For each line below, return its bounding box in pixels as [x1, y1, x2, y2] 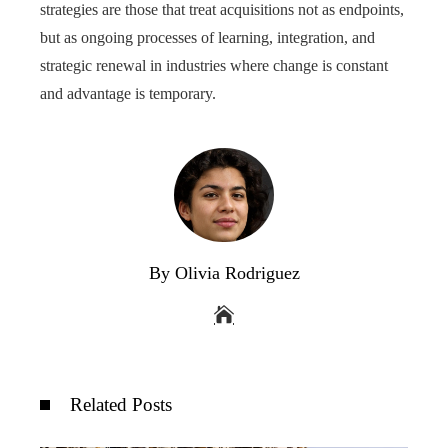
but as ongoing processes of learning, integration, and [40, 29, 375, 47]
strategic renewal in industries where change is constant [40, 57, 388, 75]
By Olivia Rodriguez [148, 263, 300, 284]
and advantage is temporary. [40, 85, 216, 103]
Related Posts [70, 394, 172, 416]
